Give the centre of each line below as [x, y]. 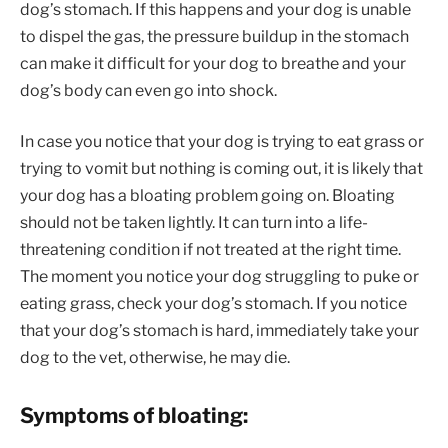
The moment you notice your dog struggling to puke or [219, 277]
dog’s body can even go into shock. [148, 90]
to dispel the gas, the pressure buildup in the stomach [214, 36]
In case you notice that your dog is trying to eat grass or [222, 142]
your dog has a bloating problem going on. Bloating [207, 196]
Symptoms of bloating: [134, 415]
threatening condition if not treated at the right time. [210, 250]
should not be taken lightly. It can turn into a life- [194, 223]
